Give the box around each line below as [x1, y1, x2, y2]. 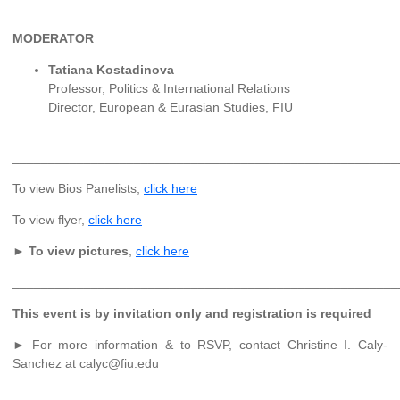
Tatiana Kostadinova [48, 62, 174, 78]
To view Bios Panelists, [12, 181, 144, 196]
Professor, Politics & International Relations [48, 81, 290, 96]
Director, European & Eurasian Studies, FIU [48, 100, 293, 115]
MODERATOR [12, 31, 94, 46]
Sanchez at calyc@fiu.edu [12, 356, 159, 371]
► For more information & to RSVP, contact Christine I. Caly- [12, 337, 387, 353]
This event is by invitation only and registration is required [12, 306, 371, 321]
